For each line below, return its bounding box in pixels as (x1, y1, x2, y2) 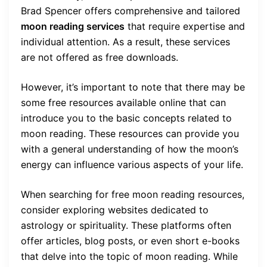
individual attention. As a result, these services (21, 35, 230, 48)
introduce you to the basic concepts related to (21, 111, 232, 124)
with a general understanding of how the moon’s (21, 142, 238, 155)
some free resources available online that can (21, 96, 226, 108)
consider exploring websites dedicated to (21, 203, 209, 216)
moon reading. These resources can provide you (21, 127, 239, 139)
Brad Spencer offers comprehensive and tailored (21, 4, 240, 17)
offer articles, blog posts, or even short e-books (21, 234, 240, 247)
